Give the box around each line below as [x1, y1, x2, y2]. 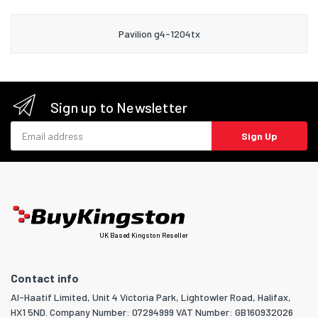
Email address [10, 121, 72, 134]
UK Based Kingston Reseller [99, 231, 188, 240]
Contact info [11, 271, 79, 285]
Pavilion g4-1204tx [118, 27, 200, 40]
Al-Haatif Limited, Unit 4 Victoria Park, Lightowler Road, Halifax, [11, 291, 291, 304]
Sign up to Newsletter [50, 98, 188, 116]
